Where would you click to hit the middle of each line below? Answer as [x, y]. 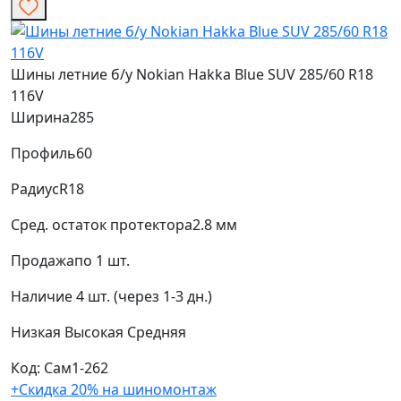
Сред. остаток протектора [102, 225]
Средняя [157, 333]
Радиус [35, 189]
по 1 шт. [102, 261]
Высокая [96, 333]
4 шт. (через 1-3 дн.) [144, 297]
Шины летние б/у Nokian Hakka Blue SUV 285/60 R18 [192, 75]
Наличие [42, 297]
